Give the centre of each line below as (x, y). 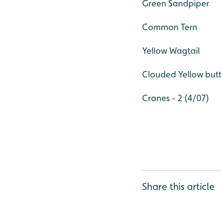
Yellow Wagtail (171, 51)
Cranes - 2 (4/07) (176, 98)
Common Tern (170, 27)
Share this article (178, 186)
